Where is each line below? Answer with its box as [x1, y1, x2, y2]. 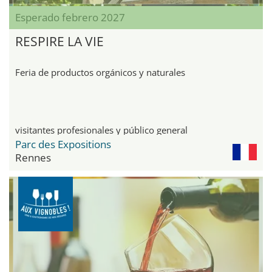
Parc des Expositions [15, 137, 111, 152]
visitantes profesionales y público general [15, 124, 188, 137]
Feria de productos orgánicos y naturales [15, 66, 185, 79]
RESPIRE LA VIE [15, 33, 104, 50]
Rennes [15, 151, 51, 165]
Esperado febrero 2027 [15, 10, 125, 25]
